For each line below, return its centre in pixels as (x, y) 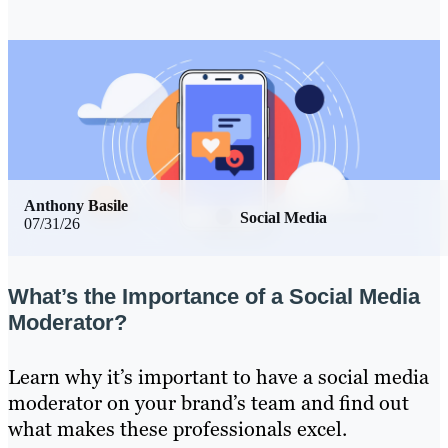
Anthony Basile (76, 206)
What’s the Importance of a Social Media (214, 297)
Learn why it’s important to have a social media (218, 377)
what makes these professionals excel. (177, 429)
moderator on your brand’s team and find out (208, 403)
